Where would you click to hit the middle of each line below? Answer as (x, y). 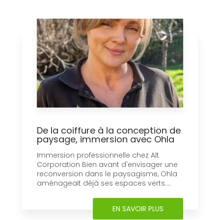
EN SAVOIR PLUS (138, 208)
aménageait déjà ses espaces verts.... (104, 183)
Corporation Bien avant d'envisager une (107, 164)
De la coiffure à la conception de (109, 130)
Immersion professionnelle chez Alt (98, 155)
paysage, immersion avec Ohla (106, 139)
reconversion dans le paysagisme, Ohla (107, 174)
